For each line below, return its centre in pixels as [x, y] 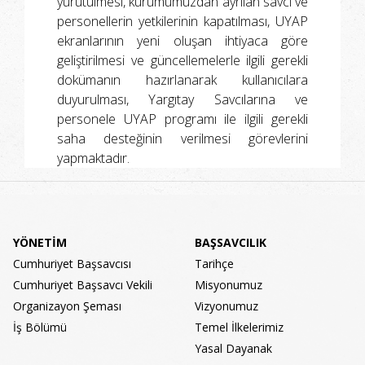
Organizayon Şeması [67, 306]
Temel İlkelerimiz [239, 328]
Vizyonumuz [226, 306]
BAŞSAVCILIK [231, 243]
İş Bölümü [40, 328]
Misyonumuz [229, 285]
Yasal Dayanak [233, 349]
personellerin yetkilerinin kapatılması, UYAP [182, 22]
